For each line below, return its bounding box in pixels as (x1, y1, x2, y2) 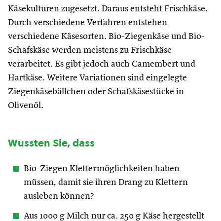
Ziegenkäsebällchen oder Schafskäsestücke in (8, 87, 184, 96)
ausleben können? (24, 192, 94, 201)
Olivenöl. (8, 101, 43, 110)
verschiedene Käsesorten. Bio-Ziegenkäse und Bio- (8, 32, 205, 41)
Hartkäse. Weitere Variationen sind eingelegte (8, 74, 187, 82)
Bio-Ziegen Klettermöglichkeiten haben (24, 164, 180, 173)
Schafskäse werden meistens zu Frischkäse (8, 46, 172, 55)
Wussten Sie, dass (8, 136, 95, 150)
